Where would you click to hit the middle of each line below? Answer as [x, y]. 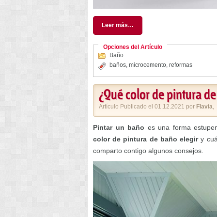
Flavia [204, 107]
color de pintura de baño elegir [146, 139]
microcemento [147, 65]
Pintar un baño [119, 128]
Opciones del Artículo [133, 47]
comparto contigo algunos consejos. [148, 151]
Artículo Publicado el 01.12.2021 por [147, 107]
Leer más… [118, 25]
